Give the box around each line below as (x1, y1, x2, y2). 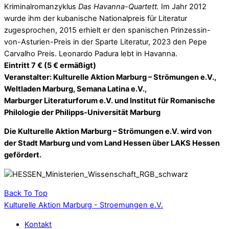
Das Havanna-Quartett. (78, 2, 161, 11)
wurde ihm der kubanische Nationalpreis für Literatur (4, 13, 187, 23)
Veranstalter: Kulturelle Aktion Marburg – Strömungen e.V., (4, 72, 216, 82)
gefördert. (4, 150, 41, 160)
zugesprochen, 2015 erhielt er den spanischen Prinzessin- (4, 25, 211, 35)
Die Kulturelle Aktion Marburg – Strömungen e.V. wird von (4, 127, 212, 136)
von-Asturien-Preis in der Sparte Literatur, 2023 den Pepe (4, 37, 207, 47)
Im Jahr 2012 (161, 2, 207, 11)
